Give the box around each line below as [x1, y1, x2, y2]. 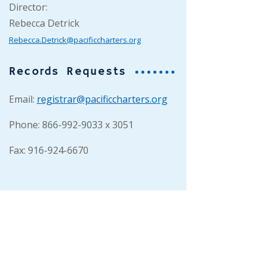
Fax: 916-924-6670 [8, 144, 88, 157]
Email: [8, 93, 37, 106]
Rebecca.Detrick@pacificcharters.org [8, 34, 141, 46]
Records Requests [8, 65, 127, 80]
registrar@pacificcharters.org [36, 93, 167, 106]
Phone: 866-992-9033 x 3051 [8, 118, 134, 132]
